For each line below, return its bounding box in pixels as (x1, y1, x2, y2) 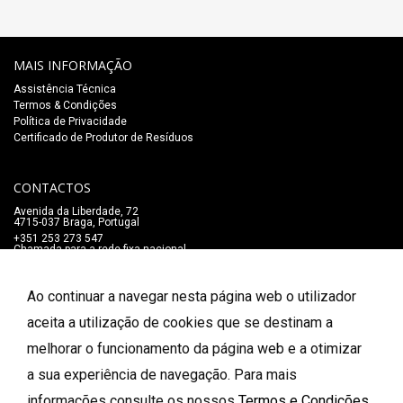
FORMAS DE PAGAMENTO (13, 357, 170, 374)
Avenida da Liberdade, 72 (13, 205, 139, 218)
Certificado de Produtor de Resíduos (13, 131, 193, 144)
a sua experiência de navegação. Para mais (27, 366, 297, 383)
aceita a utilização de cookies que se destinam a (27, 314, 333, 331)
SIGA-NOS (13, 271, 73, 288)
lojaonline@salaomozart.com (13, 259, 162, 272)
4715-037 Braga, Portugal (13, 216, 139, 228)
